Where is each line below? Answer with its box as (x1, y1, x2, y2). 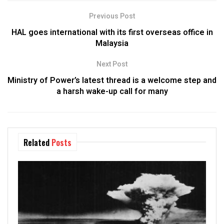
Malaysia (95, 37, 128, 50)
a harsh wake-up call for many (56, 85, 168, 98)
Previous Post (89, 11, 135, 22)
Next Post (96, 59, 127, 70)
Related (23, 136, 49, 149)
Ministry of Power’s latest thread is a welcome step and (7, 74, 216, 87)
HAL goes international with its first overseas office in (11, 26, 213, 39)
